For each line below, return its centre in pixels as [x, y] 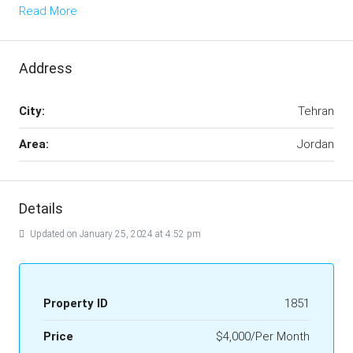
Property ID [76, 303]
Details [41, 208]
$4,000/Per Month [263, 336]
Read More [48, 11]
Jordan [316, 144]
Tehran [316, 111]
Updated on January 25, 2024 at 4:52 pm [114, 234]
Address [46, 68]
